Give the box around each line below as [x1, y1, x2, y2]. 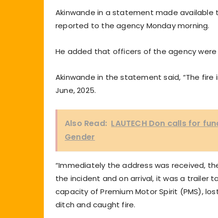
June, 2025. [55, 85, 96, 95]
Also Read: [65, 117, 107, 129]
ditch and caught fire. [55, 199, 136, 210]
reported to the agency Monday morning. [55, 20, 210, 31]
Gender [65, 131, 95, 143]
